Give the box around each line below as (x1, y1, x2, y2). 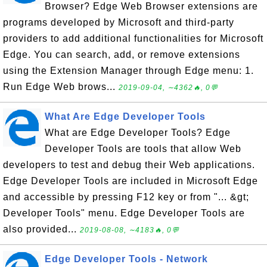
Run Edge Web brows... (3, 82, 119, 92)
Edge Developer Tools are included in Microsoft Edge (3, 176, 258, 187)
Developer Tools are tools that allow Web (45, 144, 241, 154)
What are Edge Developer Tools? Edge (45, 128, 231, 138)
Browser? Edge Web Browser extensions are (45, 1, 258, 12)
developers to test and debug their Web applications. (3, 160, 255, 170)
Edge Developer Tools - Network (45, 254, 208, 265)
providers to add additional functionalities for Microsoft (3, 33, 263, 44)
